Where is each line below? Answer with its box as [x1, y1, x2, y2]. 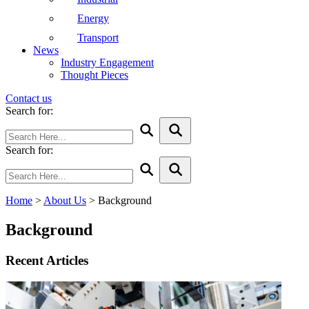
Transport [77, 32, 119, 43]
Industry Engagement [61, 57, 154, 68]
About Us [43, 195, 86, 206]
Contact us [6, 92, 52, 104]
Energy [77, 12, 109, 24]
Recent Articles [6, 252, 88, 268]
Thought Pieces [61, 69, 128, 81]
